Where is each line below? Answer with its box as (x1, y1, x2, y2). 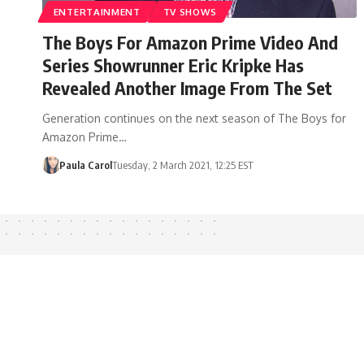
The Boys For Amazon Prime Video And (42, 30, 338, 54)
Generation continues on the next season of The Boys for (42, 110, 346, 125)
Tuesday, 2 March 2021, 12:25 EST (111, 158, 253, 171)
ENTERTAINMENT (53, 5, 141, 18)
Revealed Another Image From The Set (42, 76, 332, 99)
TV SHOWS (162, 5, 218, 18)
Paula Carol (58, 158, 112, 171)
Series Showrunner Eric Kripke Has (42, 53, 304, 76)
